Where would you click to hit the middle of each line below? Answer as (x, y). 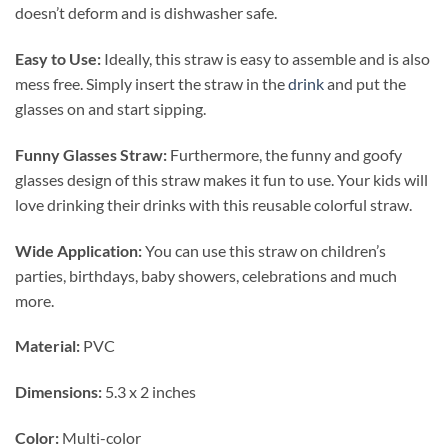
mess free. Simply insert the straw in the (151, 83)
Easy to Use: (58, 58)
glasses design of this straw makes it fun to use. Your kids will (221, 179)
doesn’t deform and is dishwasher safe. (147, 13)
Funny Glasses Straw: (91, 154)
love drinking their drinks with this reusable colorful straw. (215, 204)
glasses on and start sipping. (110, 108)
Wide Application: (78, 250)
